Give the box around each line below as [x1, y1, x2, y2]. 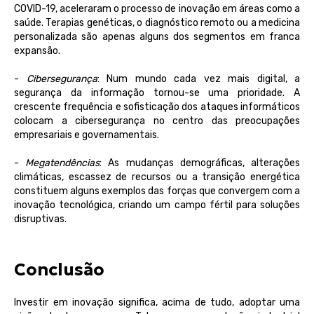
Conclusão [14, 259, 104, 281]
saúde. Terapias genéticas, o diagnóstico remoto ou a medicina [14, 17, 300, 29]
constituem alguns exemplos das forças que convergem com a [14, 185, 300, 198]
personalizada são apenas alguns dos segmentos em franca [14, 31, 300, 43]
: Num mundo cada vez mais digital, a [97, 73, 300, 86]
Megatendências [25, 157, 100, 170]
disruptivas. [14, 213, 67, 226]
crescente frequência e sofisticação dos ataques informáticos [14, 101, 300, 114]
